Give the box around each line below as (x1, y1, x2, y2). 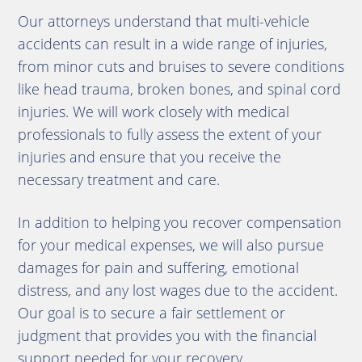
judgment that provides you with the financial (17, 325, 317, 345)
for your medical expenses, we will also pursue (17, 234, 324, 255)
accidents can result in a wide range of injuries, (17, 33, 327, 53)
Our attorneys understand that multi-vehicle (17, 11, 309, 31)
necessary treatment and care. (17, 169, 220, 189)
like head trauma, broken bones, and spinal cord (17, 78, 341, 99)
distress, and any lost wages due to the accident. (17, 280, 338, 300)
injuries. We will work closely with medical (17, 101, 289, 121)
